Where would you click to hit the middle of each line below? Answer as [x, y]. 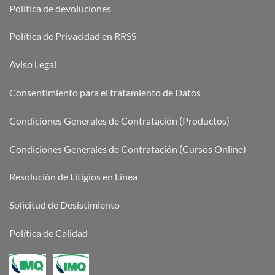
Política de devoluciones [60, 8]
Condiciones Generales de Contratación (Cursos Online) [128, 149]
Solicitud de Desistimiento [64, 205]
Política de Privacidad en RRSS [73, 36]
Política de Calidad [48, 233]
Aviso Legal [33, 64]
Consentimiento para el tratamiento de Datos [105, 93]
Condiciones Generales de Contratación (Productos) [119, 120]
